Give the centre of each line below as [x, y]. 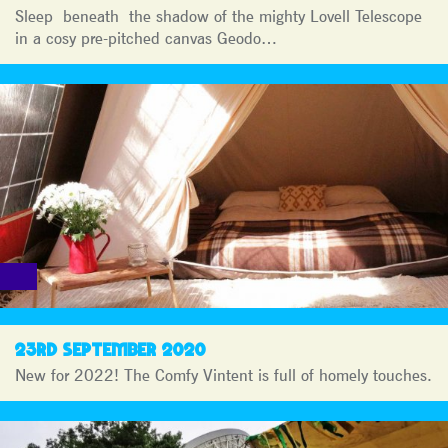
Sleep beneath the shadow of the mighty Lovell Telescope [218, 15]
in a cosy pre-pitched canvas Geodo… [146, 37]
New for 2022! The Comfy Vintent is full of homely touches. [223, 374]
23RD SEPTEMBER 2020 [110, 349]
